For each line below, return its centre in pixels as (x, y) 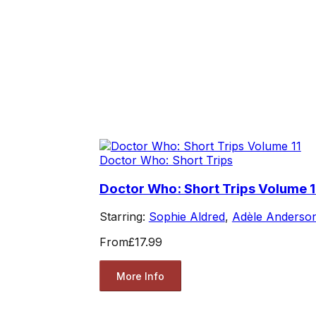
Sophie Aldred (187, 217)
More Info (140, 276)
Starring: (124, 217)
